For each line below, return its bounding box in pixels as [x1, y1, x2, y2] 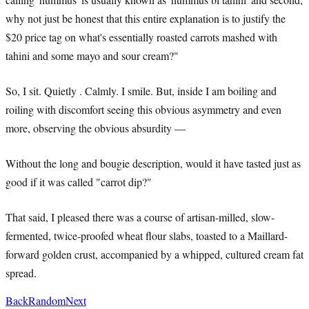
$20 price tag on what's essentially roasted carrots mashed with [6, 29, 277, 44]
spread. [6, 265, 37, 280]
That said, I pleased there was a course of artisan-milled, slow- [6, 209, 275, 224]
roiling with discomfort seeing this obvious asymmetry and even [6, 101, 281, 117]
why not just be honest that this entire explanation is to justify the [6, 10, 286, 26]
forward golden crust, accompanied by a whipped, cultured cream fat [6, 246, 303, 261]
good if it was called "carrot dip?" [6, 174, 152, 189]
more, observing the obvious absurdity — [6, 120, 186, 135]
